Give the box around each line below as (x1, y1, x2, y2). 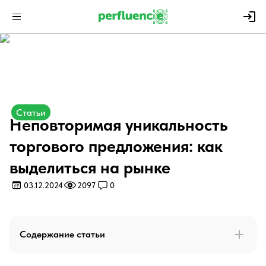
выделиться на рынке (9, 157, 170, 178)
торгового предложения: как (9, 136, 223, 156)
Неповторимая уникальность (9, 115, 228, 135)
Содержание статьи (20, 229, 105, 240)
